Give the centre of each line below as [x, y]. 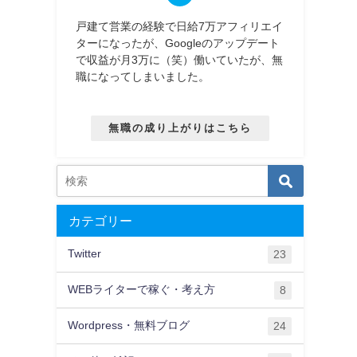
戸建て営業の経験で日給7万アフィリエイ [180, 26]
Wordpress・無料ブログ [129, 326]
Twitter [85, 254]
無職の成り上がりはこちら [180, 128]
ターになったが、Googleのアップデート [178, 43]
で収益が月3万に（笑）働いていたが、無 [180, 59]
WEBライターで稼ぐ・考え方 [142, 290]
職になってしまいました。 [143, 76]
